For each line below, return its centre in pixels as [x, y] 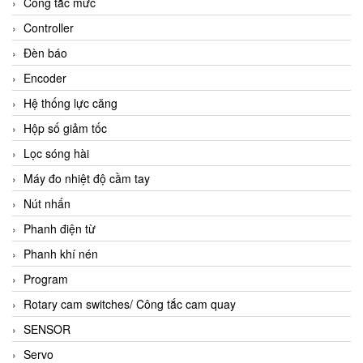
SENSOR [47, 329]
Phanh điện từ [60, 229]
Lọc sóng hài [56, 154]
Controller [49, 28]
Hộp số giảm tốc [65, 128]
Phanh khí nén [61, 254]
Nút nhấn [47, 204]
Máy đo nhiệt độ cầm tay [87, 179]
